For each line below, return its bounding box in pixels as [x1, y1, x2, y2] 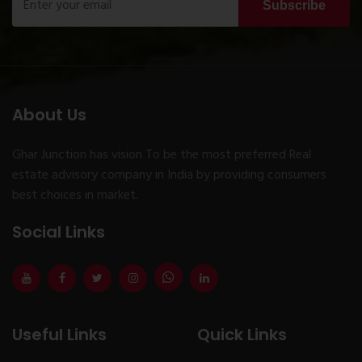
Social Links [12, 220, 105, 243]
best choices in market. [12, 184, 138, 206]
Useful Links [12, 322, 107, 346]
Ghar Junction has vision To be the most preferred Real [12, 144, 311, 166]
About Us [12, 103, 86, 126]
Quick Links [197, 322, 287, 346]
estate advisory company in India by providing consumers [12, 164, 326, 186]
